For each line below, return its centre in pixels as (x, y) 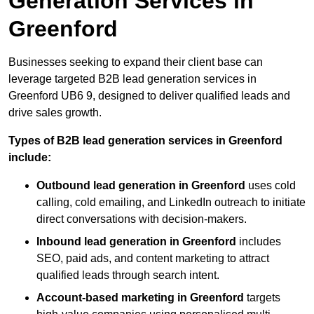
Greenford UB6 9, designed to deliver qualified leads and (149, 95)
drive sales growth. (56, 112)
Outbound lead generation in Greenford (141, 185)
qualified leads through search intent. (128, 275)
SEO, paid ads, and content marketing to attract (153, 258)
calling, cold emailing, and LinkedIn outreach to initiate (171, 202)
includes (259, 241)
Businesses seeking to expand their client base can (136, 62)
